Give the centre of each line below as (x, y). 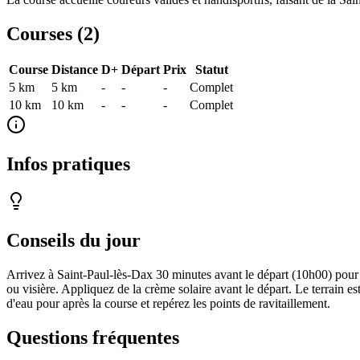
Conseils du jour (74, 241)
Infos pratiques (68, 164)
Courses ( (45, 33)
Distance (75, 70)
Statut (211, 70)
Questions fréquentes (93, 337)
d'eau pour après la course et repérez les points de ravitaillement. (168, 304)
